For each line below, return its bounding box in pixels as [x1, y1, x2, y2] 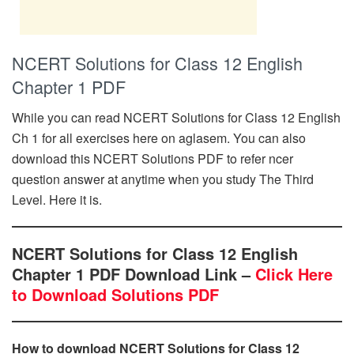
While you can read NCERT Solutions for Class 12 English [12, 107, 341, 126]
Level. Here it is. [12, 190, 102, 209]
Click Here [255, 262, 333, 285]
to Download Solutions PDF [12, 282, 219, 306]
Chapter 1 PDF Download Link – [12, 262, 255, 285]
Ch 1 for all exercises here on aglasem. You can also [12, 128, 306, 147]
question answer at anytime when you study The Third [12, 169, 314, 188]
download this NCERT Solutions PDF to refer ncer [12, 149, 293, 168]
